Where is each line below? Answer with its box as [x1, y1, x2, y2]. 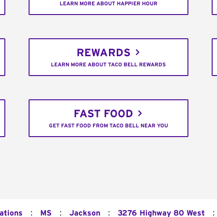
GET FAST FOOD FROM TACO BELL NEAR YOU [48, 123, 168, 129]
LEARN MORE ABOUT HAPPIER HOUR [59, 1, 157, 7]
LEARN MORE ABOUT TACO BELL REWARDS [51, 62, 166, 68]
